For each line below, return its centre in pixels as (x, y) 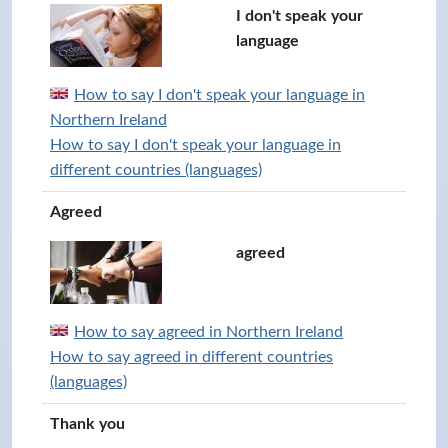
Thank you (87, 424)
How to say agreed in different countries (191, 357)
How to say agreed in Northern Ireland (208, 332)
